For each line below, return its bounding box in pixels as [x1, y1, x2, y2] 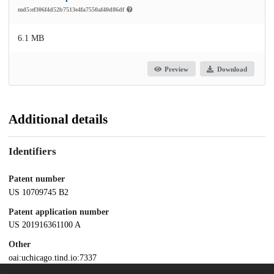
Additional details [9, 112, 108, 127]
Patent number [9, 174, 65, 183]
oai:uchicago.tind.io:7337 [9, 253, 97, 263]
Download [217, 65, 247, 73]
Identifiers [9, 145, 56, 157]
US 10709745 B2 [9, 187, 68, 197]
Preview [165, 65, 189, 73]
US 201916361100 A [9, 220, 81, 230]
